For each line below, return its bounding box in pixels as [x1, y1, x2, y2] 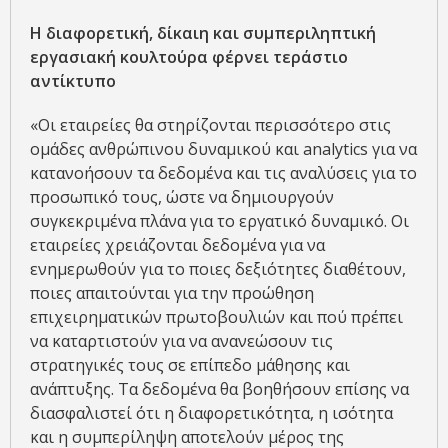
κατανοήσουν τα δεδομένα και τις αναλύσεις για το [30, 161, 417, 184]
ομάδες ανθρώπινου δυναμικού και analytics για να [30, 137, 417, 160]
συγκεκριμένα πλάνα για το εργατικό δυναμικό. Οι [30, 209, 409, 232]
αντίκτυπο [30, 69, 116, 92]
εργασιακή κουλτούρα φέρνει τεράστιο [30, 45, 348, 68]
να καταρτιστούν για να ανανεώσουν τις [30, 329, 333, 352]
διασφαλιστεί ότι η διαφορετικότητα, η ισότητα [30, 401, 393, 424]
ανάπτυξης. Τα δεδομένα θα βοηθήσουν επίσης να [30, 377, 409, 400]
